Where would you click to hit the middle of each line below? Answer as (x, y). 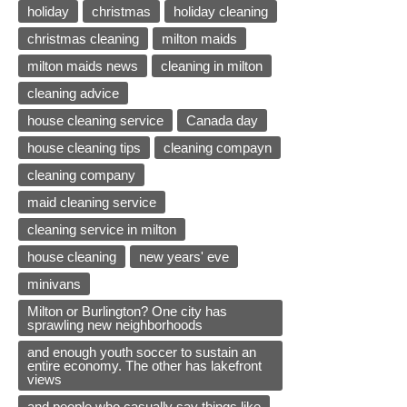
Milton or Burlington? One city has (127, 312)
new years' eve (184, 257)
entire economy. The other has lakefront (144, 366)
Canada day (222, 121)
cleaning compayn (218, 148)
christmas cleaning (83, 39)
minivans (54, 284)
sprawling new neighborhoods (115, 325)
